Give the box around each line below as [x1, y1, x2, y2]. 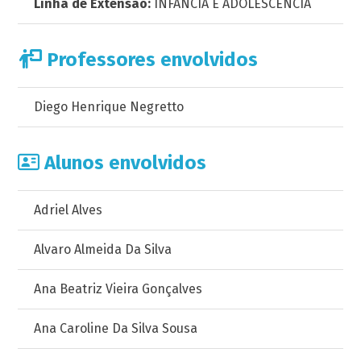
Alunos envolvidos [39, 151, 207, 174]
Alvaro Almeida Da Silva [34, 242, 172, 257]
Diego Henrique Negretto [34, 99, 185, 114]
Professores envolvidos [42, 48, 259, 71]
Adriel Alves [34, 202, 103, 218]
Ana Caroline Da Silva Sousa [34, 321, 198, 336]
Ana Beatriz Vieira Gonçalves [34, 281, 203, 297]
